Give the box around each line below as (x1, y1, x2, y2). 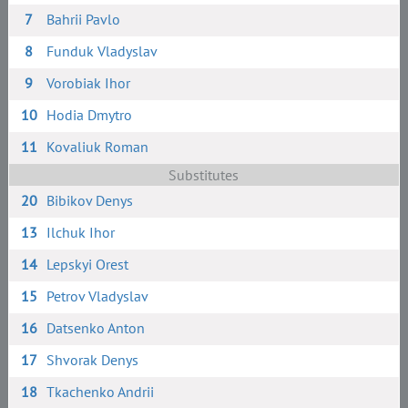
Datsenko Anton (46, 319, 146, 337)
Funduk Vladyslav (46, 42, 158, 60)
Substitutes (168, 166, 240, 184)
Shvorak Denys (46, 351, 139, 369)
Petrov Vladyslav (46, 287, 149, 305)
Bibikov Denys (46, 191, 134, 209)
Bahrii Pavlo (46, 10, 121, 28)
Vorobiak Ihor (46, 74, 131, 92)
